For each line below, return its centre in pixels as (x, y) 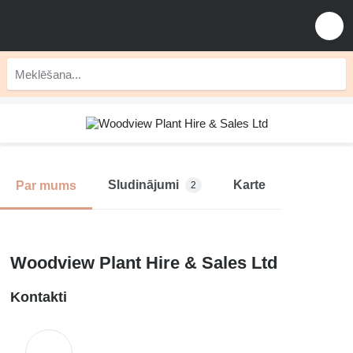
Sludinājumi (143, 185)
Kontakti (39, 297)
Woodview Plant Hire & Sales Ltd (144, 263)
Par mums (46, 185)
